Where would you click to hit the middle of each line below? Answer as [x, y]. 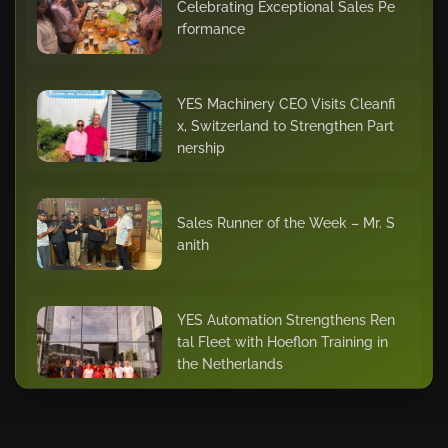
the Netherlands [229, 364]
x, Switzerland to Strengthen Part [285, 126]
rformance [210, 29]
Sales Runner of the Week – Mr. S [285, 223]
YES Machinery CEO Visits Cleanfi [285, 104]
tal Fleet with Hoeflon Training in [282, 342]
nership [200, 148]
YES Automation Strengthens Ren [285, 320]
